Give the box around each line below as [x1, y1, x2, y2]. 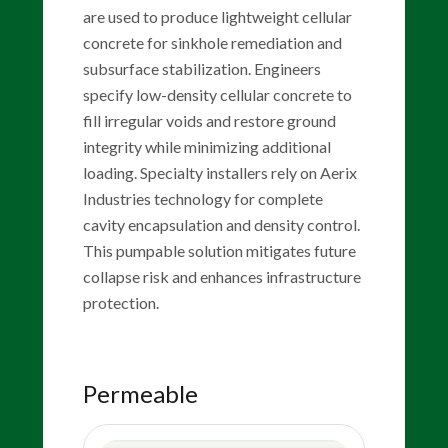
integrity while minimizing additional [82, 137, 331, 156]
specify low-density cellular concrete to [82, 85, 352, 104]
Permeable [82, 379, 198, 408]
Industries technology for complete [82, 189, 323, 208]
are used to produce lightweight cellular [82, 7, 352, 26]
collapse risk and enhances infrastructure [82, 267, 361, 286]
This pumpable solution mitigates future [82, 241, 356, 260]
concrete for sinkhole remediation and [82, 33, 342, 52]
